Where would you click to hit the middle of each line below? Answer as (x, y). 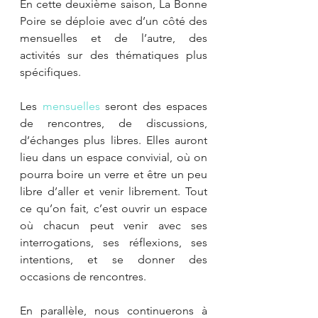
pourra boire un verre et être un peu (114, 174)
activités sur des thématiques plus (114, 55)
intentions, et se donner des (114, 259)
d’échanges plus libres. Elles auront (114, 140)
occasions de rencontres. (84, 276)
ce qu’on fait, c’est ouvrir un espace (114, 208)
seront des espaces (153, 106)
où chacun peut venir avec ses (114, 225)
